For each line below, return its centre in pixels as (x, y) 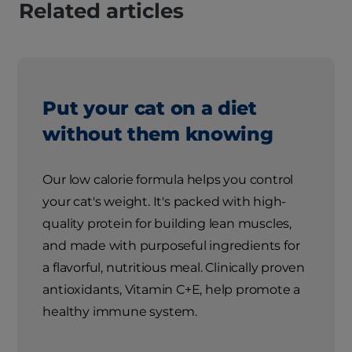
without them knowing (158, 134)
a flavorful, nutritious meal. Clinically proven (174, 268)
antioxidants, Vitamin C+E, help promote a (172, 290)
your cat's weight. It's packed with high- (165, 202)
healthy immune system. (120, 312)
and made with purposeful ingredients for (171, 246)
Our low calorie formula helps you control (168, 180)
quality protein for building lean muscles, (167, 224)
